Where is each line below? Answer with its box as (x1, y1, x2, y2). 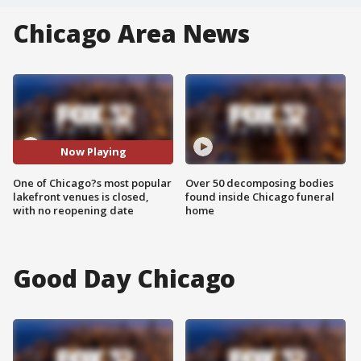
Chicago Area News (13, 17, 251, 50)
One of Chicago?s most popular (13, 175, 172, 190)
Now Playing (60, 144, 127, 160)
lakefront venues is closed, (13, 189, 149, 204)
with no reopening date (13, 202, 134, 218)
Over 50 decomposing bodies (185, 175, 334, 190)
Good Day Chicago (13, 261, 236, 295)
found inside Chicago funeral (185, 189, 334, 204)
